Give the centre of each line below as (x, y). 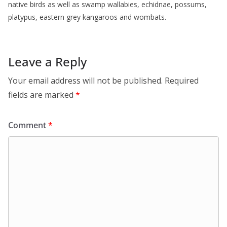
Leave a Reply (47, 62)
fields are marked (42, 95)
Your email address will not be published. (85, 81)
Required (182, 81)
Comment (28, 125)
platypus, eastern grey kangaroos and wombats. (87, 17)
